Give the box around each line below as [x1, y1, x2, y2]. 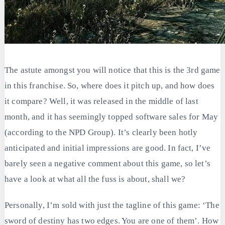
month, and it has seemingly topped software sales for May [5, 112, 218, 122]
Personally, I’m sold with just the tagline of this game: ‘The [5, 200, 219, 210]
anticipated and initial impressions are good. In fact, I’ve [5, 143, 211, 153]
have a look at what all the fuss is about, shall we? [5, 174, 186, 184]
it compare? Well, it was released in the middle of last [5, 96, 198, 106]
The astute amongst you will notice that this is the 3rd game [5, 65, 220, 75]
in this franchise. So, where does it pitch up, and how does [5, 81, 215, 91]
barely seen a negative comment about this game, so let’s [5, 159, 210, 169]
